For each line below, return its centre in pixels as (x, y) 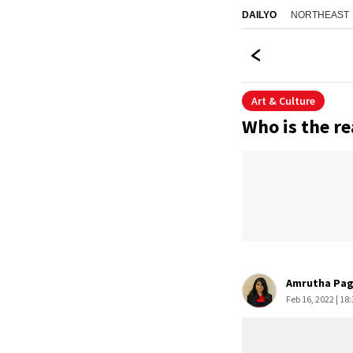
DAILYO (259, 15)
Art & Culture (286, 101)
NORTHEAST (320, 15)
